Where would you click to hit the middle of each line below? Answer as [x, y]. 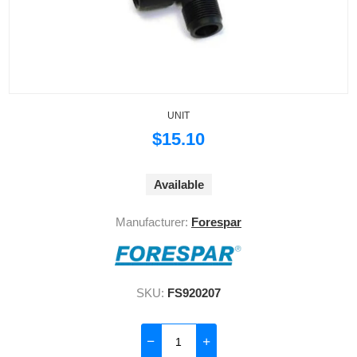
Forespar [216, 222]
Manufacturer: [152, 222]
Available [178, 185]
